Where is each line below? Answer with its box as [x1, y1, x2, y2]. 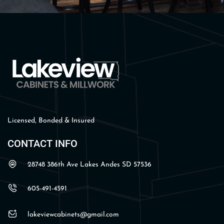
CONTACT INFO [7, 137, 77, 149]
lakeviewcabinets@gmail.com [27, 210, 119, 218]
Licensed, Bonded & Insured [7, 116, 94, 124]
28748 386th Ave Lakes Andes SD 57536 [27, 160, 151, 168]
